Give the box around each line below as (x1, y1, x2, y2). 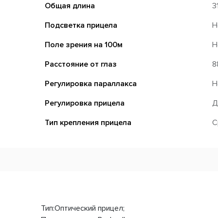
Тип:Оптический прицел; (41, 203, 125, 213)
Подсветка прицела (45, 20, 117, 30)
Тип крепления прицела (45, 117, 131, 127)
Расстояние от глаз (45, 59, 117, 69)
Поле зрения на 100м (45, 39, 123, 50)
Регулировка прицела (45, 98, 125, 108)
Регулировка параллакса (45, 78, 137, 89)
